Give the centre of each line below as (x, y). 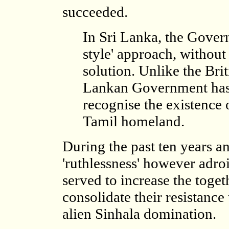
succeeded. (95, 12)
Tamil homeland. (134, 121)
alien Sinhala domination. (139, 214)
